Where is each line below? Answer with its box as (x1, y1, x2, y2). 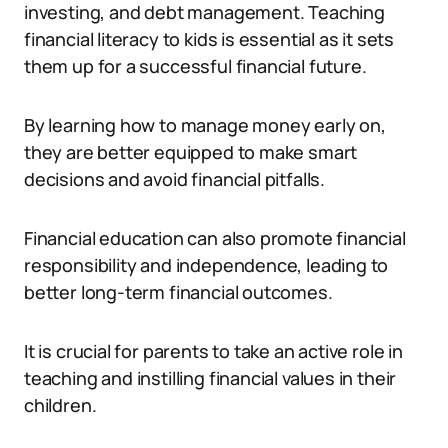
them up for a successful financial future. (24, 54, 367, 78)
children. (24, 393, 97, 417)
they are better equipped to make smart (24, 140, 358, 164)
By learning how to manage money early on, (24, 113, 386, 137)
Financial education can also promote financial (24, 226, 406, 250)
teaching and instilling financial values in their (24, 366, 397, 390)
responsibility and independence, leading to (24, 253, 389, 277)
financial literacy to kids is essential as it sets (24, 27, 395, 51)
